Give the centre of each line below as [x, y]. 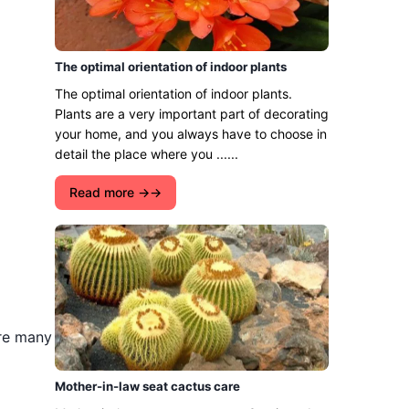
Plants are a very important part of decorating [192, 114]
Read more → [110, 192]
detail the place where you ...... [147, 154]
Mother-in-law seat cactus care [147, 386]
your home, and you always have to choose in [191, 134]
